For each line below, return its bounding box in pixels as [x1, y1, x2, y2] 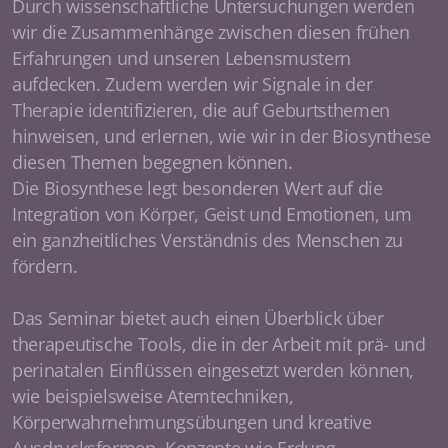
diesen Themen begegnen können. [12, 150, 298, 174]
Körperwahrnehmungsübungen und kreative [12, 410, 372, 434]
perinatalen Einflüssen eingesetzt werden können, [12, 358, 415, 382]
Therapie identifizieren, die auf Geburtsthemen [12, 98, 390, 122]
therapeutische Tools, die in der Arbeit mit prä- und [12, 332, 426, 356]
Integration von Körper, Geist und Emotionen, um [12, 202, 412, 226]
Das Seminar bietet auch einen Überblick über [12, 306, 384, 330]
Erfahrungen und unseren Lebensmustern [12, 46, 351, 70]
